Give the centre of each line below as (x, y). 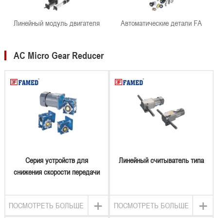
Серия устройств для (56, 160)
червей (57, 183)
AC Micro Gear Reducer (58, 55)
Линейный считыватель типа (161, 160)
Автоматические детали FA (161, 23)
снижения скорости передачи (56, 172)
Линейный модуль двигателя (56, 23)
